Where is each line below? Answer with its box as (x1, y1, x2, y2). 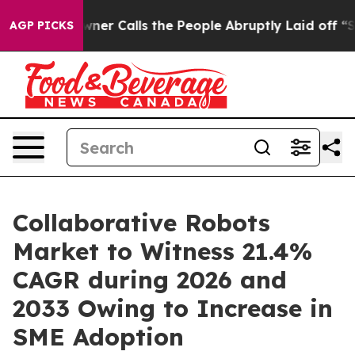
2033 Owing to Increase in (13, 293, 333, 323)
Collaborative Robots (13, 208, 270, 238)
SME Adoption (13, 322, 184, 352)
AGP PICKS (10, 18, 74, 32)
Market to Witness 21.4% (13, 236, 312, 266)
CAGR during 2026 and (13, 265, 287, 295)
